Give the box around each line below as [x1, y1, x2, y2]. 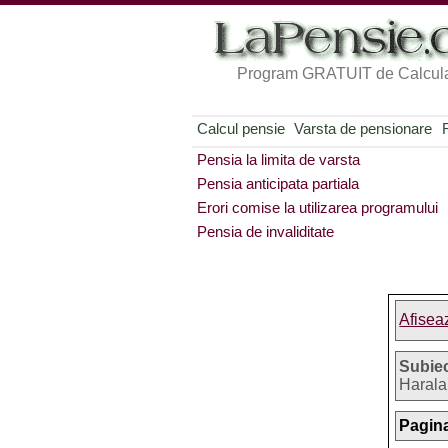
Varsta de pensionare [294, 120, 433, 137]
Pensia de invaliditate [196, 223, 334, 240]
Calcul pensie [196, 120, 285, 137]
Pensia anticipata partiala [196, 175, 359, 192]
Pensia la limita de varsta [196, 151, 360, 168]
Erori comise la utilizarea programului [196, 199, 438, 216]
